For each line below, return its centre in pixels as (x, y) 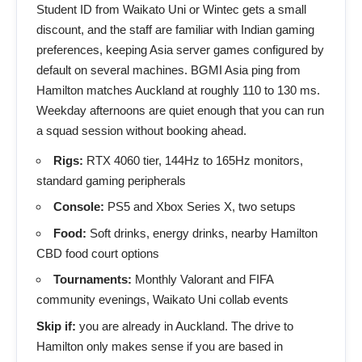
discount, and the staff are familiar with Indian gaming (175, 29)
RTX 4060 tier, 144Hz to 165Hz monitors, (193, 160)
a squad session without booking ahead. (141, 130)
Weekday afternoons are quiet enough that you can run (180, 110)
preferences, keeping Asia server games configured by (180, 49)
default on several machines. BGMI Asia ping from (168, 69)
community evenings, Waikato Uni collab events (162, 299)
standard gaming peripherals (111, 180)
